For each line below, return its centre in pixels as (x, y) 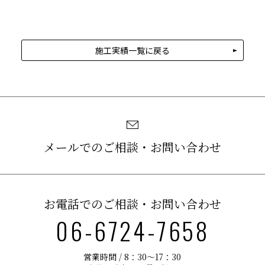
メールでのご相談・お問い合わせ (132, 147)
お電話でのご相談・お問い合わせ (132, 204)
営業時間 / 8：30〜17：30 (132, 257)
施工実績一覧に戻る (132, 51)
